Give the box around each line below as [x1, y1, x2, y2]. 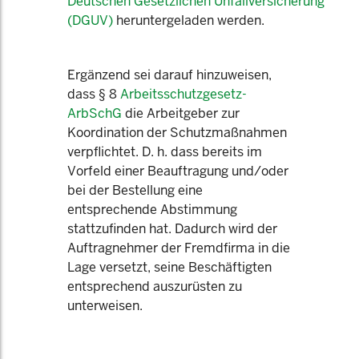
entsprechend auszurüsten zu [67, 278, 242, 295]
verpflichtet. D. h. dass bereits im [67, 143, 262, 160]
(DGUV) [67, 12, 113, 29]
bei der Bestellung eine [67, 182, 203, 199]
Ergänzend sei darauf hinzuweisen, [67, 67, 272, 83]
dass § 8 [67, 86, 120, 103]
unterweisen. [67, 297, 143, 314]
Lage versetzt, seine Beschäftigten [67, 259, 272, 276]
